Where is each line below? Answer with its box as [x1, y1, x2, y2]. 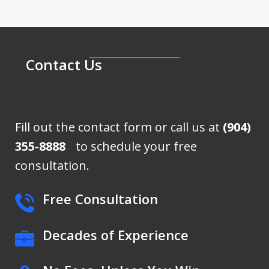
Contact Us [26, 54, 103, 74]
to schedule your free [65, 138, 198, 154]
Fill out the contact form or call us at [15, 118, 223, 135]
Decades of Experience [43, 225, 189, 244]
